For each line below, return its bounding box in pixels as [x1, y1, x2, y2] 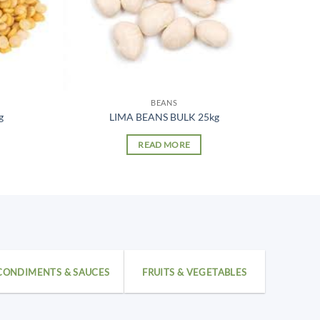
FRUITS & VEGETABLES [142, 266, 247, 278]
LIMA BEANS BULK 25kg [109, 110, 219, 123]
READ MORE [138, 139, 191, 149]
